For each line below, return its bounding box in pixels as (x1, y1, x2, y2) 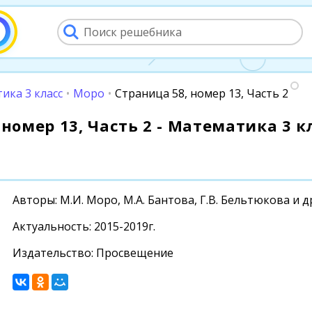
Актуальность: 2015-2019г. (13, 219, 155, 234)
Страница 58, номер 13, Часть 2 (115, 86, 288, 101)
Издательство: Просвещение (13, 245, 173, 260)
